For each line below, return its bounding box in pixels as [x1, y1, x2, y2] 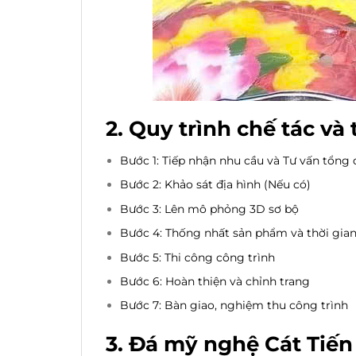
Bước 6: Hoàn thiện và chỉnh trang [120, 273, 311, 288]
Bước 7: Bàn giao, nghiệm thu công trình [120, 298, 349, 313]
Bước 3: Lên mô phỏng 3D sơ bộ [120, 201, 300, 216]
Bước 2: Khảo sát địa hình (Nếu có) [120, 177, 311, 192]
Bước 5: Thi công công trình [120, 250, 276, 265]
